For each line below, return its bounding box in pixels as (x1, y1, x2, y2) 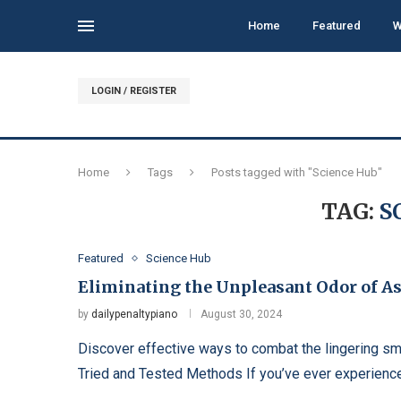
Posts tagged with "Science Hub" (211, 166, 382, 180)
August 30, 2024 (200, 308, 282, 321)
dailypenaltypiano (91, 308, 177, 321)
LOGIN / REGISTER (91, 85, 176, 98)
